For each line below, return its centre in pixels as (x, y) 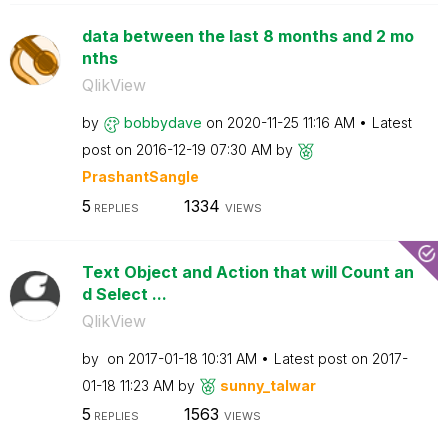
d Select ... (124, 293)
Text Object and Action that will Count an (247, 271)
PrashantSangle (140, 176)
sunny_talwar (267, 385)
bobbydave (162, 122)
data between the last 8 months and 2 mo (247, 36)
